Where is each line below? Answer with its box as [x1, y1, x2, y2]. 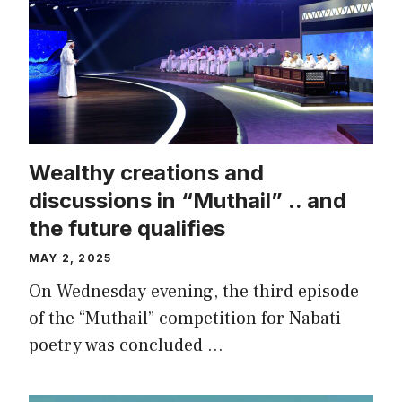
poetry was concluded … [29, 333, 223, 357]
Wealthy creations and [29, 159, 264, 186]
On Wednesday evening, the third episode [29, 279, 359, 303]
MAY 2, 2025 [29, 250, 112, 265]
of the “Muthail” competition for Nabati [29, 306, 341, 330]
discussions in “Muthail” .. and [29, 187, 346, 214]
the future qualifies [29, 214, 225, 241]
